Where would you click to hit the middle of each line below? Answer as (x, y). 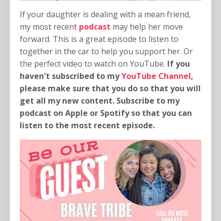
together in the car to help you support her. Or (106, 52)
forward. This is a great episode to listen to (99, 39)
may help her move (148, 27)
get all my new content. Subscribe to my (100, 101)
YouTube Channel (156, 76)
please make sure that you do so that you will (110, 89)
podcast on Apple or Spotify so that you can (106, 113)
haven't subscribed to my (71, 76)
